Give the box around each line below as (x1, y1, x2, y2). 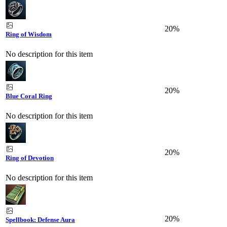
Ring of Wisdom (6, 30, 52, 38)
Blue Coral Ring (6, 92, 52, 100)
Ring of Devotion (6, 154, 54, 162)
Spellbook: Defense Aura (6, 215, 75, 223)
